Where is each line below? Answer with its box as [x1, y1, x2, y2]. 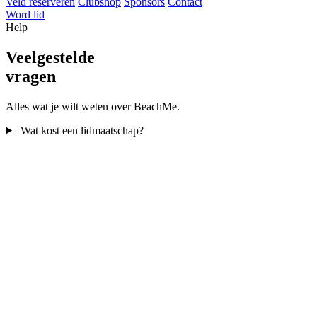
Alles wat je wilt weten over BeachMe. [6, 100, 180, 113]
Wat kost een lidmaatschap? [17, 124, 144, 137]
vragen [6, 67, 56, 86]
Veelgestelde [6, 47, 95, 67]
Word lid [6, 8, 45, 21]
